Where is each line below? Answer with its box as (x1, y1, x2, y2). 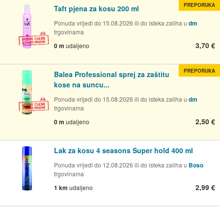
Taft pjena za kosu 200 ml (54, 3, 139, 13)
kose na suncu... (54, 79, 110, 89)
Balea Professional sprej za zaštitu (54, 69, 169, 79)
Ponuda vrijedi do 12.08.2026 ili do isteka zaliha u (54, 160, 189, 169)
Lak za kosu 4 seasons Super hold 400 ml (54, 145, 193, 155)
